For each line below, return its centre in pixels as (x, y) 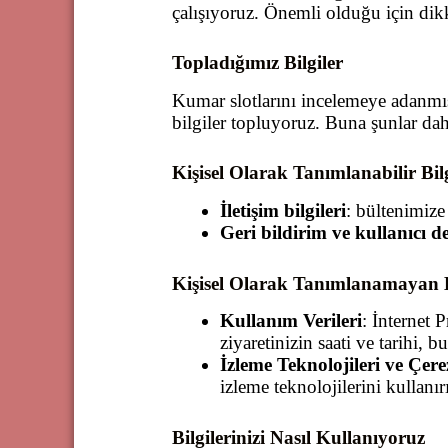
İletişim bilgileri (282, 211)
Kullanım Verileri (290, 321)
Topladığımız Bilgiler (257, 63)
